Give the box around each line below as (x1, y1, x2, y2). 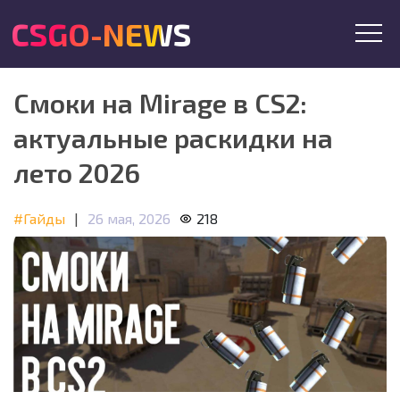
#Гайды (13, 210, 65, 227)
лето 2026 (13, 156, 140, 188)
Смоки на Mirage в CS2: (13, 87, 307, 119)
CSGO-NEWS (11, 15, 191, 53)
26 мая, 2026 (87, 210, 171, 227)
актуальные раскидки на (13, 121, 333, 154)
